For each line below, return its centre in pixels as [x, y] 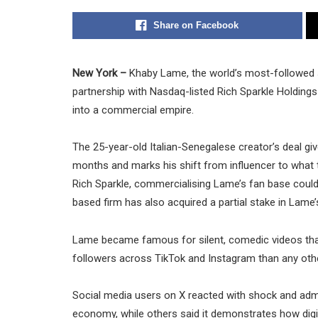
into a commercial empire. [133, 110]
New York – [99, 73]
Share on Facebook [196, 25]
